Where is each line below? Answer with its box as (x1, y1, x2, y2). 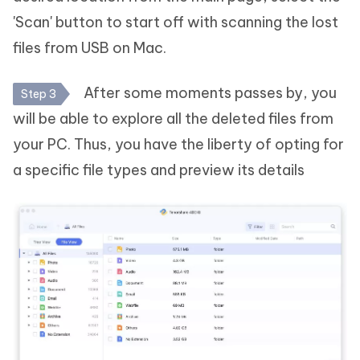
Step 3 (21, 86, 56, 101)
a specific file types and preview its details (13, 160, 305, 179)
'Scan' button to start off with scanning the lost (13, 12, 338, 31)
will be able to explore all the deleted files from (13, 108, 333, 128)
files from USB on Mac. (13, 38, 166, 57)
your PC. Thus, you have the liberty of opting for (13, 134, 344, 153)
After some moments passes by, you (80, 83, 337, 102)
